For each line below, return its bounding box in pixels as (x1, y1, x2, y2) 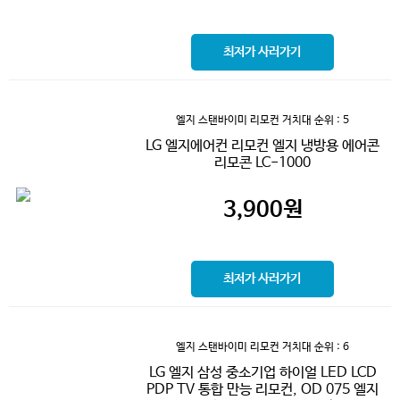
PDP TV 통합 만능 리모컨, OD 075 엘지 (146, 380, 379, 398)
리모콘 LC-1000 (214, 154, 311, 171)
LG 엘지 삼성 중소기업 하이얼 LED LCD (148, 363, 377, 381)
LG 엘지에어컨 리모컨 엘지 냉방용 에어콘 (146, 137, 379, 154)
